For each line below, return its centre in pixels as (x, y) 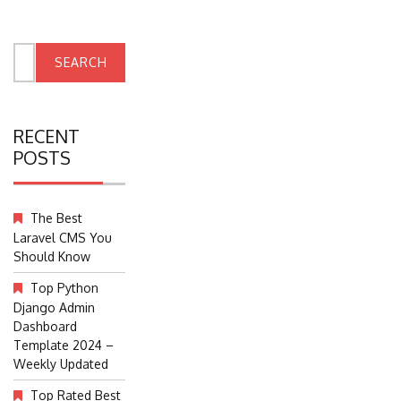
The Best (56, 218)
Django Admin (54, 307)
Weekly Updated (61, 363)
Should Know (52, 256)
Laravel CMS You (63, 237)
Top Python (64, 287)
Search (33, 51)
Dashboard (45, 326)
